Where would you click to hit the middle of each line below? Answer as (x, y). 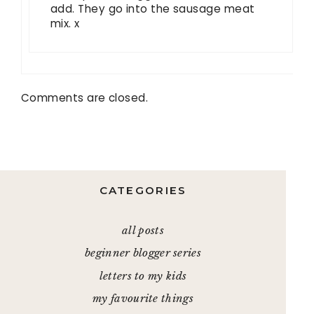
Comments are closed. (85, 97)
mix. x (65, 24)
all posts (143, 230)
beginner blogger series (143, 253)
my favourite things (143, 299)
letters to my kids (143, 275)
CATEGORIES (143, 190)
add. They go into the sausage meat (153, 9)
